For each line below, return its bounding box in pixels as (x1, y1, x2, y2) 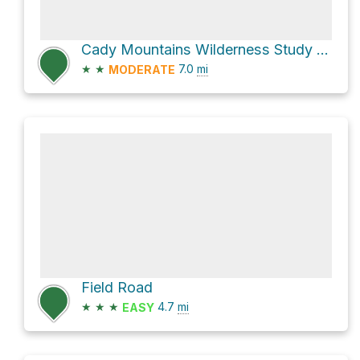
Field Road (81, 278, 153, 296)
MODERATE (108, 62, 175, 76)
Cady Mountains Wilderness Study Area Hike (317, 40, 329, 58)
